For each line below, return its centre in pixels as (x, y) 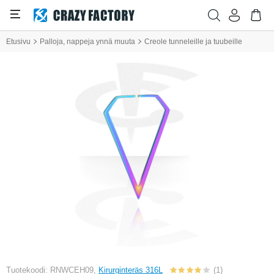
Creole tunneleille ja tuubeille (193, 42)
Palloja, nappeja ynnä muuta (87, 42)
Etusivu (18, 42)
